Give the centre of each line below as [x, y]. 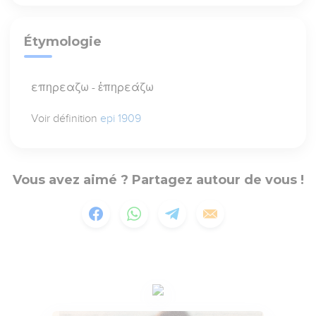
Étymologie [63, 42]
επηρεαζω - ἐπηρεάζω [93, 88]
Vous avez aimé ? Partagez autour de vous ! [158, 180]
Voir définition [66, 119]
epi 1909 [121, 119]
